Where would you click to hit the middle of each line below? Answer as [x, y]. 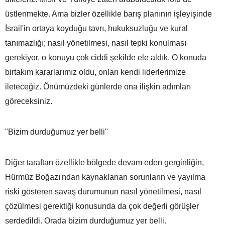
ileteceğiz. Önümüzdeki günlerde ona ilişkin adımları [98, 86]
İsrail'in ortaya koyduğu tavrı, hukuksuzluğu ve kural [96, 28]
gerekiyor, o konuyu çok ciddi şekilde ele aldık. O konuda [106, 57]
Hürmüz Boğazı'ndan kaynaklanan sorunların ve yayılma [105, 177]
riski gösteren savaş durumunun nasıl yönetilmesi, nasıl [103, 191]
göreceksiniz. [29, 101]
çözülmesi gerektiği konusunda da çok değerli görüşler [102, 206]
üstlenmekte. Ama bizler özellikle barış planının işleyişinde [108, 14]
